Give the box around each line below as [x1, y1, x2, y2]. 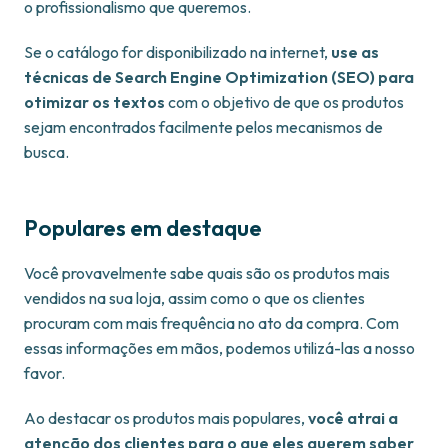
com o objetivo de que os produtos [165, 92, 404, 113]
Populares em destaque [24, 214, 262, 243]
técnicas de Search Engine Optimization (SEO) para [24, 67, 414, 88]
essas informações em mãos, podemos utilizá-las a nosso [24, 338, 415, 359]
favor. [24, 363, 65, 384]
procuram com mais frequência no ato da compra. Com [24, 313, 399, 334]
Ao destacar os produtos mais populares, [24, 408, 308, 429]
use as [331, 42, 379, 63]
